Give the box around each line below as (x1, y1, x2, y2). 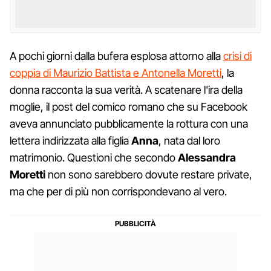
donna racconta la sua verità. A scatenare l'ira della (10, 83, 243, 96)
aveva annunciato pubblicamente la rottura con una (10, 117, 248, 130)
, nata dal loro (158, 134, 220, 147)
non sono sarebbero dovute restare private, (45, 168, 252, 181)
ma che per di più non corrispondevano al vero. (10, 184, 227, 198)
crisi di (223, 49, 252, 62)
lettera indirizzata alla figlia (10, 134, 131, 147)
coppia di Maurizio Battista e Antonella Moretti (10, 66, 221, 79)
